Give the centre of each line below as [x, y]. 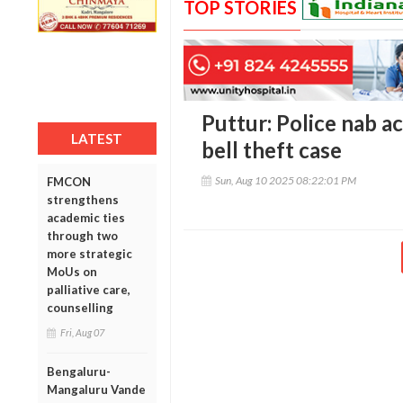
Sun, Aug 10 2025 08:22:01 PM [285, 181]
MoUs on [72, 271]
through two [82, 235]
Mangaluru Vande [96, 389]
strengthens [83, 199]
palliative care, [89, 289]
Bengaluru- [79, 371]
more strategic [90, 253]
